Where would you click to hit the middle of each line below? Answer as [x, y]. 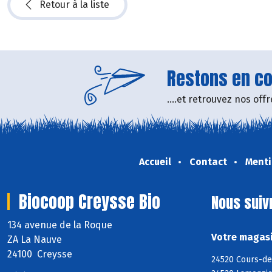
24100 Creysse [40, 254]
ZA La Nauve [35, 240]
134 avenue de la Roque [61, 225]
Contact [208, 162]
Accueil [155, 162]
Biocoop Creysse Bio [90, 202]
